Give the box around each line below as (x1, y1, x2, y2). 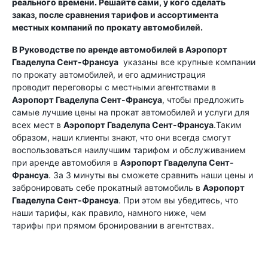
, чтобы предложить (162, 95, 244, 105)
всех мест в (12, 120, 63, 130)
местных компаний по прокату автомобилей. (12, 22, 203, 32)
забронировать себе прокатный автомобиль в (12, 182, 203, 193)
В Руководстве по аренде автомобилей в (12, 44, 185, 54)
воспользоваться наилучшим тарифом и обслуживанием (12, 145, 246, 155)
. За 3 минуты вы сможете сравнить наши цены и (48, 170, 253, 180)
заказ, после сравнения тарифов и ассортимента (12, 10, 218, 20)
